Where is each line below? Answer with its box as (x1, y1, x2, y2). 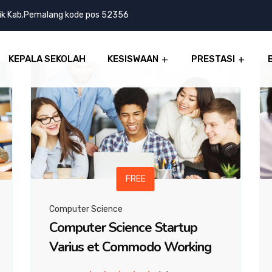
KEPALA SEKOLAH (8, 53, 86, 64)
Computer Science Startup (49, 219, 197, 237)
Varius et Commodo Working (49, 238, 211, 257)
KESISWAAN (107, 53, 158, 64)
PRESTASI (191, 53, 235, 64)
